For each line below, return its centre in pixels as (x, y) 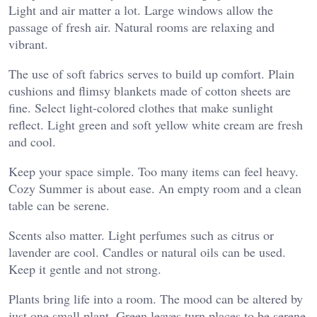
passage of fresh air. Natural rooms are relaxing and (142, 27)
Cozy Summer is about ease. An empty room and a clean (155, 189)
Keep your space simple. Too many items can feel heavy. (154, 172)
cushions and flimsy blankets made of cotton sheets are (150, 91)
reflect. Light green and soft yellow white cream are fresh (156, 125)
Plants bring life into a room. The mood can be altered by (156, 299)
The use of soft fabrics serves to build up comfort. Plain (151, 74)
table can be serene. (59, 206)
